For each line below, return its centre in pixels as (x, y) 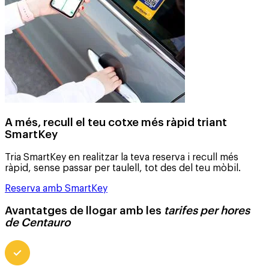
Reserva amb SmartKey (56, 188)
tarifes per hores (207, 211)
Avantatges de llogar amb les (84, 211)
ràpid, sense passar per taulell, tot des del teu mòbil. (123, 168)
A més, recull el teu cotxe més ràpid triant (116, 122)
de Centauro (38, 223)
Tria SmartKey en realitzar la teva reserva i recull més (122, 157)
